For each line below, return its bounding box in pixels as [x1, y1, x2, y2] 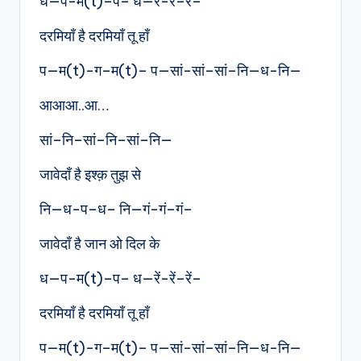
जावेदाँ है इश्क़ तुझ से [39, 165, 141, 185]
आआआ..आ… [39, 96, 109, 115]
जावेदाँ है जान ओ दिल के [39, 234, 160, 254]
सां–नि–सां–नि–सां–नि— [39, 131, 172, 150]
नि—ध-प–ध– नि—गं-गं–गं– [39, 200, 193, 219]
